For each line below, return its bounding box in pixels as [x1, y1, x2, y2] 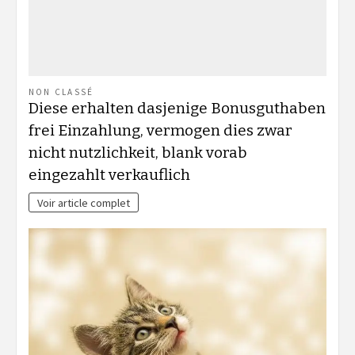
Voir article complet [37, 195, 131, 210]
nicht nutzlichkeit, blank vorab [29, 143, 247, 162]
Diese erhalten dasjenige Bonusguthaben [29, 98, 326, 117]
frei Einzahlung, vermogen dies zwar [29, 120, 292, 139]
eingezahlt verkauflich [29, 165, 190, 184]
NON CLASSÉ [29, 86, 94, 97]
